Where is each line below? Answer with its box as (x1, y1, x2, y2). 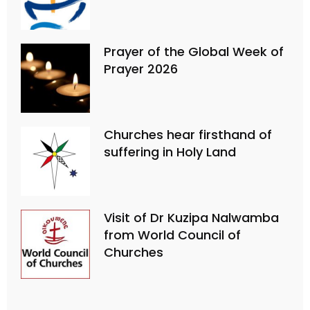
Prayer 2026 (104, 60, 178, 78)
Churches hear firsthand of (104, 126, 272, 144)
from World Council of (104, 226, 241, 244)
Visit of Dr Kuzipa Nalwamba (104, 209, 279, 227)
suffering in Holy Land (104, 143, 236, 161)
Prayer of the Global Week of (104, 43, 284, 61)
